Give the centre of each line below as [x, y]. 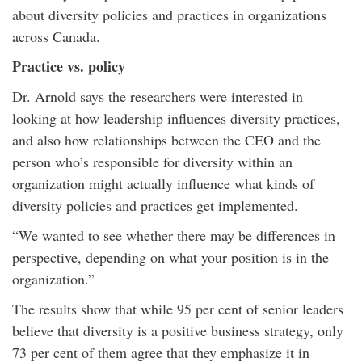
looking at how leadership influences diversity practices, [176, 118]
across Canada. [56, 36]
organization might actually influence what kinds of [163, 183]
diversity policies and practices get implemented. [155, 205]
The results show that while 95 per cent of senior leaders [178, 309]
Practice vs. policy [69, 66]
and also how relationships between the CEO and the [166, 140]
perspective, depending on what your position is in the [170, 257]
